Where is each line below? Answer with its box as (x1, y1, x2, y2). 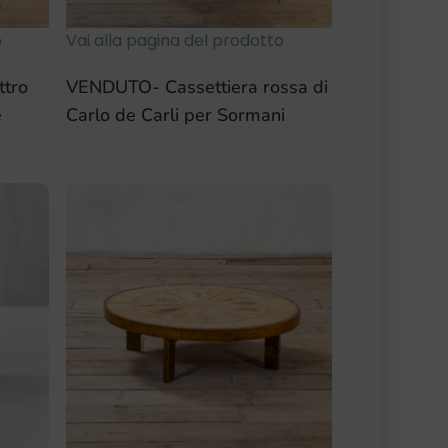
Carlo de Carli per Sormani (66, 103, 286, 128)
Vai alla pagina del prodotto (66, 29, 285, 53)
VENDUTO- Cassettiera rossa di (66, 75, 329, 100)
